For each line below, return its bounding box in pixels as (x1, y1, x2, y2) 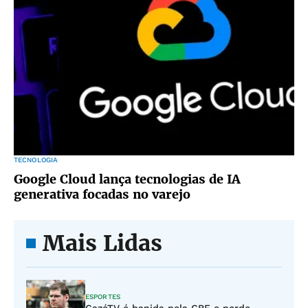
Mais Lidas (43, 230, 162, 257)
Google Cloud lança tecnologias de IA (14, 171, 241, 187)
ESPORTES (85, 293, 120, 300)
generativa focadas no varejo (14, 186, 190, 202)
